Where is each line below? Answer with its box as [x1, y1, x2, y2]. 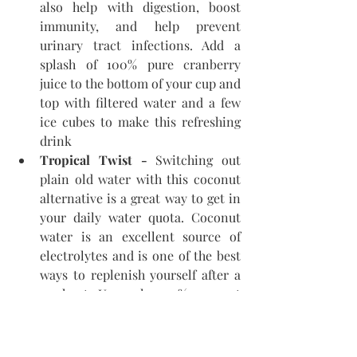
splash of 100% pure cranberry [40, 56, 241, 73]
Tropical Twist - [40, 151, 156, 169]
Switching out [155, 151, 241, 169]
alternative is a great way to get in [40, 190, 241, 207]
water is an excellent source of [40, 228, 241, 245]
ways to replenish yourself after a [40, 266, 241, 284]
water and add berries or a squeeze [40, 304, 241, 322]
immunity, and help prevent [40, 18, 241, 35]
